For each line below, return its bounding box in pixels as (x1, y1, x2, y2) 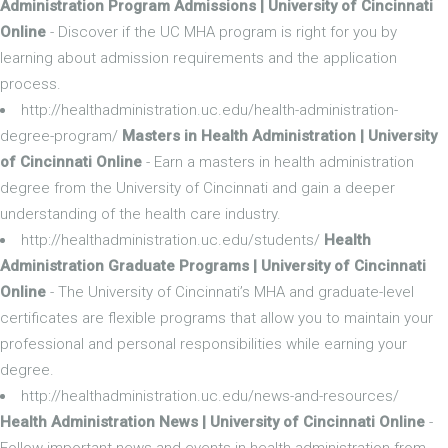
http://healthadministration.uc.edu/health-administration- (21, 100, 398, 119)
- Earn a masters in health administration (142, 152, 414, 171)
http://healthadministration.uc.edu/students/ (21, 230, 324, 249)
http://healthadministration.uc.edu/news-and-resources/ (21, 386, 399, 405)
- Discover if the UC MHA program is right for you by (46, 22, 397, 41)
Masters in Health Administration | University (122, 126, 437, 145)
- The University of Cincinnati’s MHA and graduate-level (46, 282, 414, 301)
